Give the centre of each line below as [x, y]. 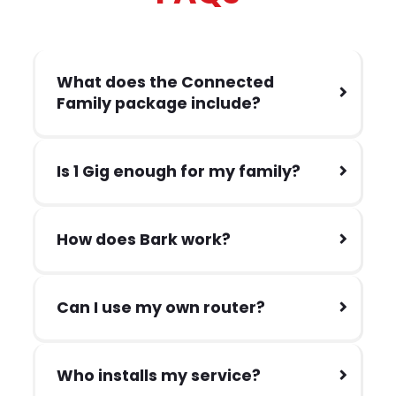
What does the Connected [166, 82]
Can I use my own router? [161, 307]
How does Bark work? [144, 239]
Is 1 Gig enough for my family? [179, 171]
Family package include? [159, 103]
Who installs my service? [159, 375]
